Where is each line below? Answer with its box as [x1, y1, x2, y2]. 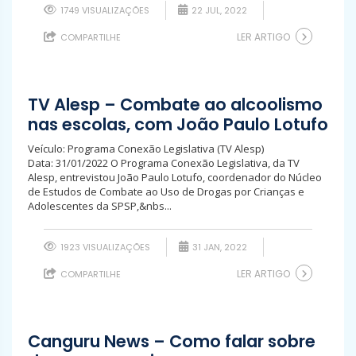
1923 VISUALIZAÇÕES [58, 241, 150, 253]
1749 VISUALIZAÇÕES [58, 4, 149, 17]
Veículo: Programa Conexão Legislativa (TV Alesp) [28, 141, 264, 156]
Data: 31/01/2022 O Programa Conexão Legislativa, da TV [28, 156, 300, 170]
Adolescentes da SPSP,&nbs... [28, 199, 172, 213]
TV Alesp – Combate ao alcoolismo [28, 93, 323, 116]
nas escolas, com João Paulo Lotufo [28, 113, 328, 136]
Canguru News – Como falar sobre [28, 330, 315, 353]
